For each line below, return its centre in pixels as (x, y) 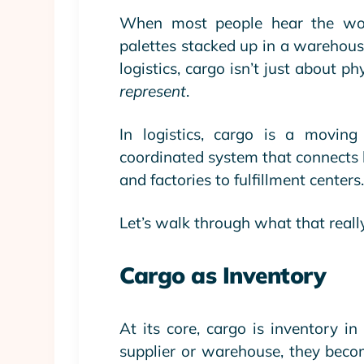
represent (153, 91)
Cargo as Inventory (223, 275)
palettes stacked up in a (207, 45)
